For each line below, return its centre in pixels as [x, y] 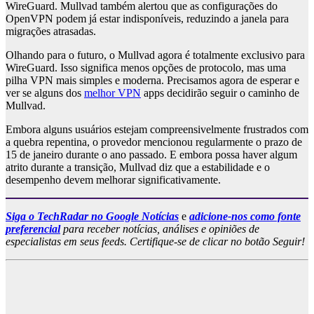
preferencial [33, 229]
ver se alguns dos [45, 93]
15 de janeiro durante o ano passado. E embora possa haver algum [151, 155]
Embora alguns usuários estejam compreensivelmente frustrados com [157, 130]
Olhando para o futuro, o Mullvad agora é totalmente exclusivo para [155, 55]
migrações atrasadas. [51, 32]
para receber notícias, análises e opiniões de [160, 229]
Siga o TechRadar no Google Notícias [92, 217]
